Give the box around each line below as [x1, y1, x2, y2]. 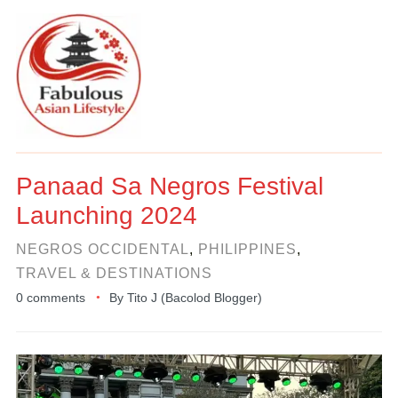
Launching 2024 [15, 202, 197, 229]
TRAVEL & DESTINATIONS [15, 266, 212, 281]
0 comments [15, 291, 85, 305]
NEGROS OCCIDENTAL [15, 242, 189, 257]
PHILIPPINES [197, 242, 297, 257]
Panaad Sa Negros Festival [15, 172, 323, 200]
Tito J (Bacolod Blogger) [126, 291, 262, 305]
